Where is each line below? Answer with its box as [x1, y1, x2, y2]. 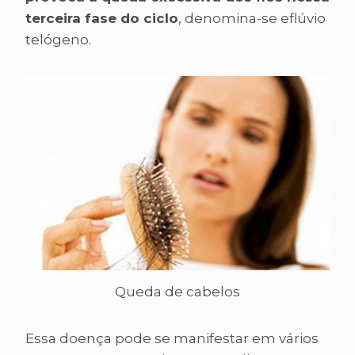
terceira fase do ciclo [25, 10, 178, 27]
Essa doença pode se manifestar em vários [25, 330, 319, 346]
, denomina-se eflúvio [178, 10, 326, 27]
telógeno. [25, 32, 91, 48]
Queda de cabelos [115, 283, 240, 300]
